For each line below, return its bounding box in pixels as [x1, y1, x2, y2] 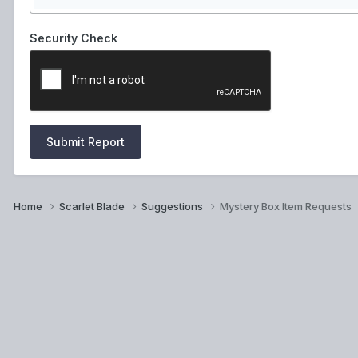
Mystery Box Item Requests [220, 199, 352, 213]
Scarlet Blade [59, 199, 127, 213]
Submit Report [46, 134, 125, 149]
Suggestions [141, 199, 205, 213]
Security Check [30, 30, 117, 45]
